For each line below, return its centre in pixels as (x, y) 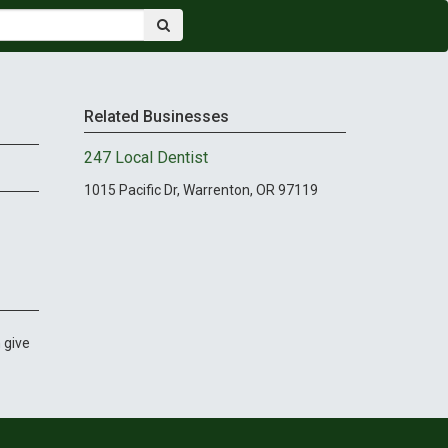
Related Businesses (156, 116)
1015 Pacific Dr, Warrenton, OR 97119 (200, 189)
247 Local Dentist (145, 158)
